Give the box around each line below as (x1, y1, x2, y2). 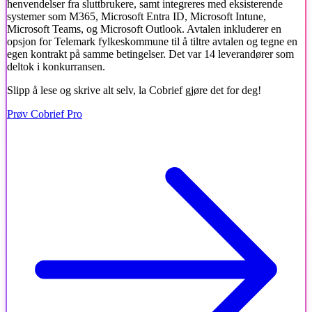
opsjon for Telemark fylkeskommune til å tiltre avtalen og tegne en (7, 35, 297, 47)
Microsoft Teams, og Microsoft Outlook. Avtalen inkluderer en (7, 22, 281, 35)
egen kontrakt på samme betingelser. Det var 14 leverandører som (7, 47, 294, 60)
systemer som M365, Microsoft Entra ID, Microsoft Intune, (7, 10, 266, 22)
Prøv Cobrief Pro (7, 107, 82, 120)
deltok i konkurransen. (7, 60, 105, 72)
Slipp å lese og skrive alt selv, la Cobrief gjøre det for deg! (7, 84, 261, 96)
